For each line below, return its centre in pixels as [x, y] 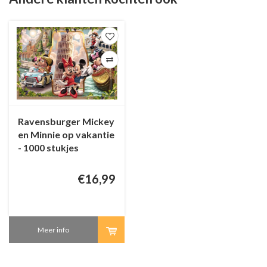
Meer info [53, 229]
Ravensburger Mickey [66, 121]
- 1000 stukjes [48, 147]
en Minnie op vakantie [66, 134]
